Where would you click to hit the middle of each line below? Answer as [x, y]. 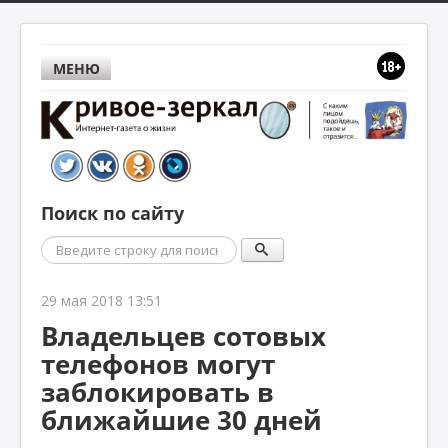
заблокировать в [157, 391]
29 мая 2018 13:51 [101, 300]
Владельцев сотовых [183, 335]
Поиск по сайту [112, 213]
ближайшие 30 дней [181, 419]
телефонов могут [158, 363]
